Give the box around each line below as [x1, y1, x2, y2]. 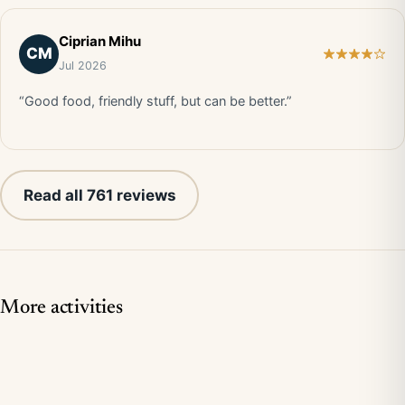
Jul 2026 [59, 59, 107, 72]
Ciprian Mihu [59, 33, 141, 50]
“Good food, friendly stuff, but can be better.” [19, 93, 292, 109]
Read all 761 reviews [23, 185, 176, 204]
